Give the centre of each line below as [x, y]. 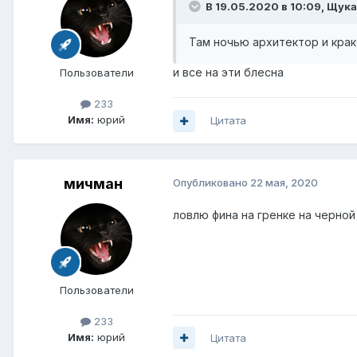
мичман [93, 184]
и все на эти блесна [228, 73]
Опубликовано [212, 183]
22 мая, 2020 [284, 183]
